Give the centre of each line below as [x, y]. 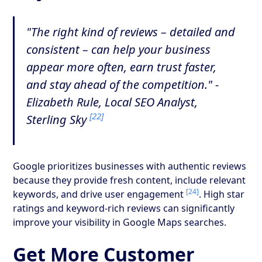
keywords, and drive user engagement [100, 194]
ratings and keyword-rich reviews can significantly [124, 208]
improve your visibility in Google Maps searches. [120, 222]
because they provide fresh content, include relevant [130, 180]
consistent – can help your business [119, 49]
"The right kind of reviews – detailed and [131, 32]
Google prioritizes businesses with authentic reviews [130, 166]
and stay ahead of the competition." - [123, 84]
